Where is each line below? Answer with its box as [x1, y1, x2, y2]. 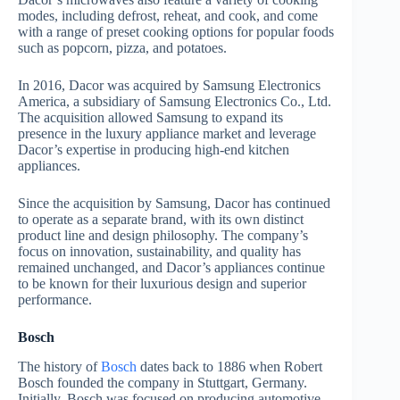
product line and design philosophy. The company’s [18, 228, 308, 244]
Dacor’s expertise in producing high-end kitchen [18, 142, 289, 158]
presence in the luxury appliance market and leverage [18, 126, 316, 142]
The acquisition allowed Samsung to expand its [18, 110, 283, 126]
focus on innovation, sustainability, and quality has [18, 244, 301, 260]
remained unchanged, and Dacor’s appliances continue [18, 260, 325, 276]
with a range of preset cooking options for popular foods [18, 24, 334, 40]
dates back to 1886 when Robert [140, 358, 322, 374]
